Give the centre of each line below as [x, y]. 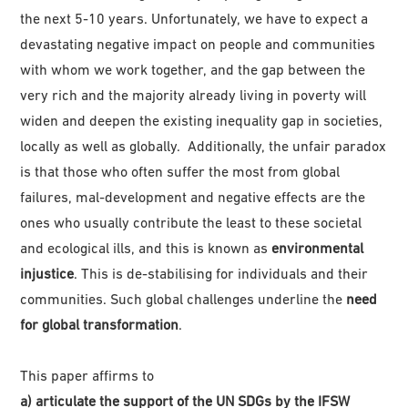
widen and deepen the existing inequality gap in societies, [202, 120]
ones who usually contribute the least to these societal [191, 222]
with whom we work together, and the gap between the [193, 69]
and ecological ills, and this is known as [146, 247]
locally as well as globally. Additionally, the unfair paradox [204, 145]
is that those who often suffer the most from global [180, 171]
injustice [47, 273]
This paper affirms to [87, 375]
